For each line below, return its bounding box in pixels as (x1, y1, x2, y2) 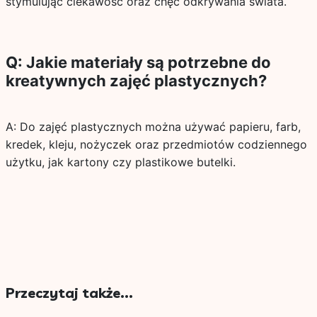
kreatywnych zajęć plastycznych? (5, 71, 267, 90)
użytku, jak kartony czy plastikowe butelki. (5, 155, 236, 169)
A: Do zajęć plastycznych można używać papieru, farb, (5, 120, 301, 134)
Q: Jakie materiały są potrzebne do (5, 53, 271, 71)
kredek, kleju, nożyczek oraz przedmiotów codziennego (5, 137, 307, 151)
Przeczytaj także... (5, 284, 133, 301)
